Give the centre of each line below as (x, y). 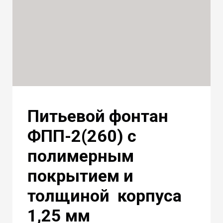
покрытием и (80, 175)
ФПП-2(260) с (82, 136)
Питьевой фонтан (98, 116)
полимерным (81, 156)
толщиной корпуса (105, 195)
